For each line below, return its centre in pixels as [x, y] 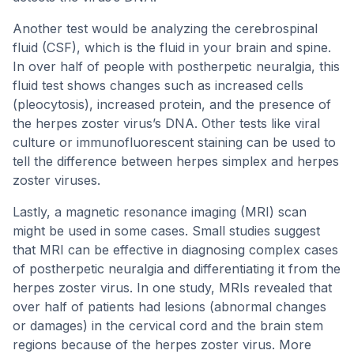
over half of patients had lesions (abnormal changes [169, 307]
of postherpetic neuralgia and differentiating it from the [177, 269]
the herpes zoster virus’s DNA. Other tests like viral [166, 123]
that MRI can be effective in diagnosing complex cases [175, 250]
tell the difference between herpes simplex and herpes [176, 161]
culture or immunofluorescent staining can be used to [174, 142]
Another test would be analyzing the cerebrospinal [165, 28]
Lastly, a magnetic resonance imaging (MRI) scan [160, 212]
